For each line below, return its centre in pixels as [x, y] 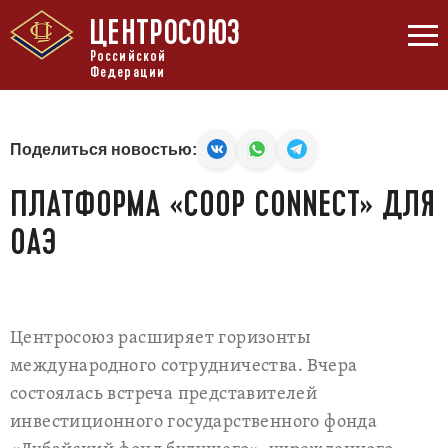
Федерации [127, 72]
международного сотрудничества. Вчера [184, 366]
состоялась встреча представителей [164, 394]
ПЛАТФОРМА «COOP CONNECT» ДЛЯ [222, 204]
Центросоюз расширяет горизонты [160, 338]
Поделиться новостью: [103, 149]
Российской [128, 56]
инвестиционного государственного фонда [194, 422]
